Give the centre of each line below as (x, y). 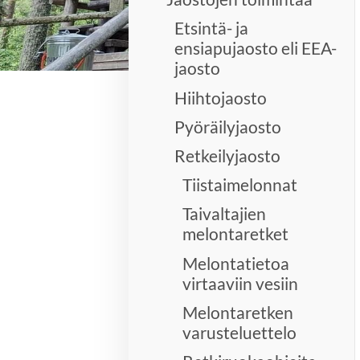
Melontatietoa (236, 263)
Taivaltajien (225, 214)
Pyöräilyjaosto (228, 126)
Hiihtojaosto (221, 97)
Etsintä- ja (212, 28)
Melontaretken (238, 312)
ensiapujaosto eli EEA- (256, 48)
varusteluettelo (240, 332)
